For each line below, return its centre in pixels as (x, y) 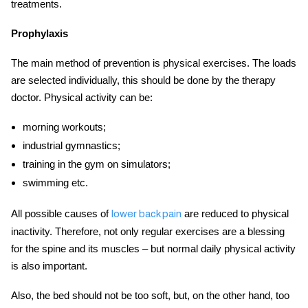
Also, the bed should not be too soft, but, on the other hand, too (150, 296)
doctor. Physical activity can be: (82, 98)
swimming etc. (55, 183)
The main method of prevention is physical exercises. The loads (154, 63)
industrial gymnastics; (71, 146)
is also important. (49, 266)
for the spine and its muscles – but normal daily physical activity (153, 249)
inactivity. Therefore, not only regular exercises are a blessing (148, 232)
